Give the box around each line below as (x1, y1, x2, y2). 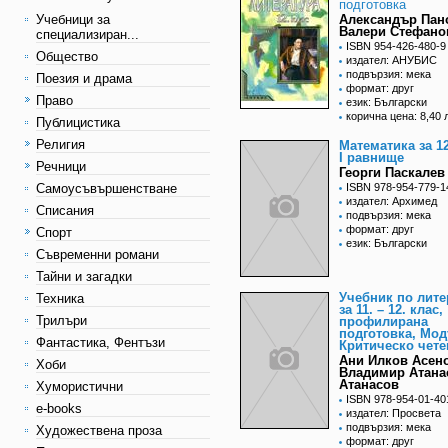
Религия (36, 137, 85, 152)
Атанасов (339, 377, 399, 393)
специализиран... (36, 27, 139, 42)
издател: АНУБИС (346, 54, 437, 67)
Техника (36, 291, 84, 306)
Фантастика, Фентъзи (36, 335, 165, 350)
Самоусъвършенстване (36, 181, 177, 196)
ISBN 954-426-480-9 (346, 40, 446, 53)
